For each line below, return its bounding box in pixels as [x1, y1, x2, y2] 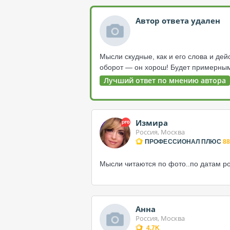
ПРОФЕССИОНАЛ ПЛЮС [145, 138, 221, 145]
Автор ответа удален [136, 15, 220, 26]
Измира [136, 118, 168, 128]
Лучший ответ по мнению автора [104, 75, 226, 85]
